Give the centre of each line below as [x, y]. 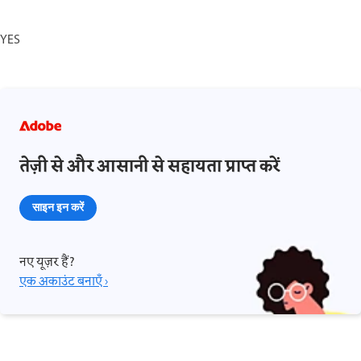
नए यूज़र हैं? [47, 262]
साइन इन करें [58, 207]
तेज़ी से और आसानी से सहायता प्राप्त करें [149, 167]
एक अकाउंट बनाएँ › [64, 282]
